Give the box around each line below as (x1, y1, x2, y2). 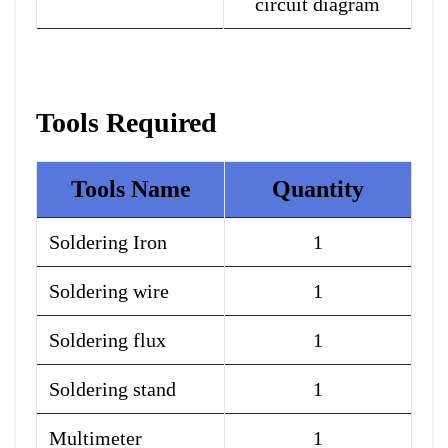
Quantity (272, 176, 364, 203)
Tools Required (36, 107, 217, 139)
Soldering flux (49, 329, 166, 352)
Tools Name (70, 176, 191, 203)
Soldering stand (49, 378, 176, 401)
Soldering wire (49, 280, 169, 303)
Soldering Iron (49, 231, 167, 254)
